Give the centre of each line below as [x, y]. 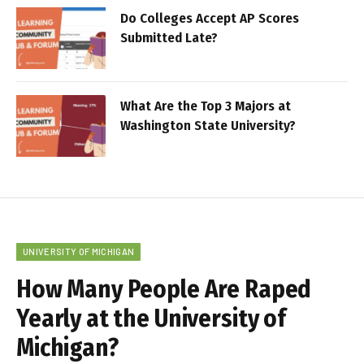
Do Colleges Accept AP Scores [210, 19]
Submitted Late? [169, 38]
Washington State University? [208, 126]
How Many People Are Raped [164, 290]
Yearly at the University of [151, 319]
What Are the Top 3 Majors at [206, 106]
